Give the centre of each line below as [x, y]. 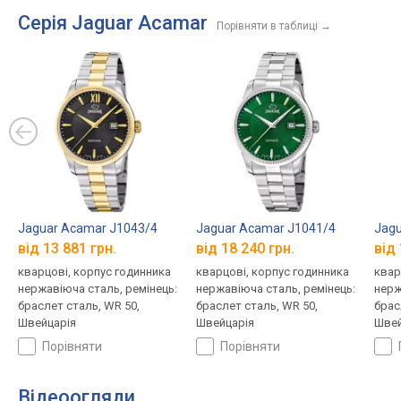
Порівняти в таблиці [267, 26]
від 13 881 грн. [67, 249]
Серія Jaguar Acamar [113, 23]
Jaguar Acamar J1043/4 [88, 228]
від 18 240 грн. [245, 249]
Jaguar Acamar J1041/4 [265, 228]
